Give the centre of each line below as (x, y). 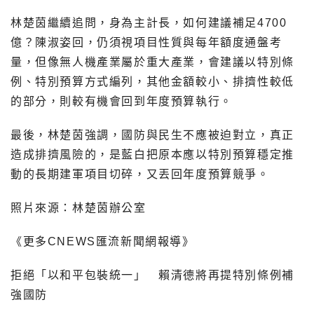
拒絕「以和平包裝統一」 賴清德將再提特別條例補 (152, 275)
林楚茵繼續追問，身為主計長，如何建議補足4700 (149, 22)
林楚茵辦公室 (109, 207)
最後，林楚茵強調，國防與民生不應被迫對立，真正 (152, 135)
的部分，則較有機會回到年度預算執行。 (122, 101)
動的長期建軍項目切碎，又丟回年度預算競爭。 (140, 174)
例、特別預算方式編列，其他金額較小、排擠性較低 (152, 81)
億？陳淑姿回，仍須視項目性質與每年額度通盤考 (146, 42)
